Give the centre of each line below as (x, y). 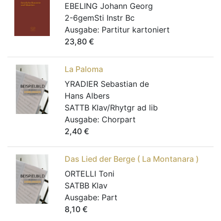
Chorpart (119, 119)
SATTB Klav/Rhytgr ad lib (111, 108)
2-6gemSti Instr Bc (100, 18)
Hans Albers (87, 96)
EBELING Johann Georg (109, 6)
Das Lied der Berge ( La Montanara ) (132, 159)
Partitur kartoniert (136, 30)
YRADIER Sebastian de (107, 84)
